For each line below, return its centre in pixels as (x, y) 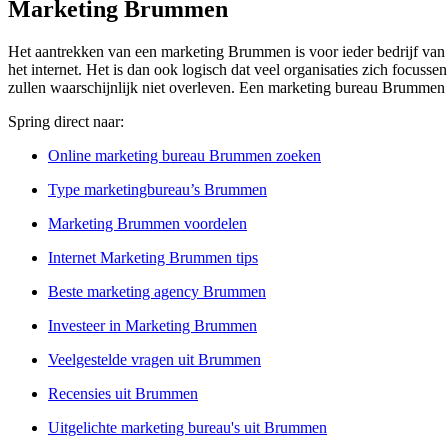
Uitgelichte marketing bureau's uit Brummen (187, 428)
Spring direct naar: (66, 122)
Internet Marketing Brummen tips (153, 258)
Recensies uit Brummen (123, 394)
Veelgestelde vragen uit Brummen (154, 360)
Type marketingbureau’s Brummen (157, 190)
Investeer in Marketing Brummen (152, 326)
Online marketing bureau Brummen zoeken (184, 156)
